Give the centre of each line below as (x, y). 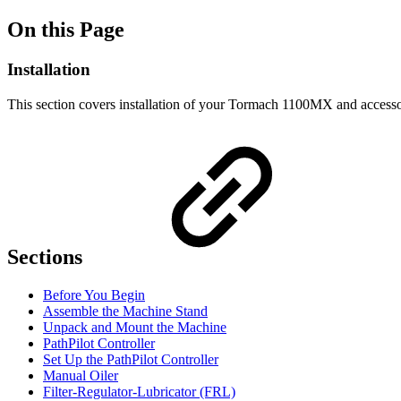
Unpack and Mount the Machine (135, 328)
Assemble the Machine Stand (125, 311)
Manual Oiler (81, 376)
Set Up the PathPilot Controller (131, 360)
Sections (47, 257)
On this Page (66, 29)
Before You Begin (94, 295)
